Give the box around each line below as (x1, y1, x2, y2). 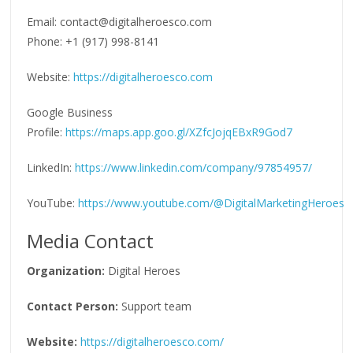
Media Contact (27, 227, 154, 254)
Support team (118, 298, 192, 314)
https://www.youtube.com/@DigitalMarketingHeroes (75, 195, 345, 210)
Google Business (27, 104, 113, 120)
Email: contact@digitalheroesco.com (27, 13, 213, 29)
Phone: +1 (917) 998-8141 (27, 33, 160, 49)
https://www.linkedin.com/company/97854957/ (72, 159, 313, 175)
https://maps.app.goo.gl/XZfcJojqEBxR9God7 (62, 124, 293, 139)
